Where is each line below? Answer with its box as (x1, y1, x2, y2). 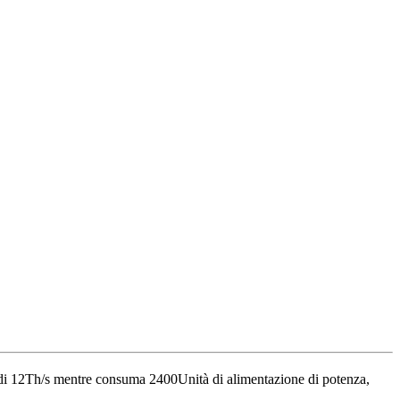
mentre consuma (54, 371, 146, 387)
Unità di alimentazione (178, 371, 304, 387)
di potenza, (308, 371, 370, 387)
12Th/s (11, 371, 50, 387)
